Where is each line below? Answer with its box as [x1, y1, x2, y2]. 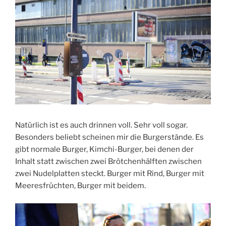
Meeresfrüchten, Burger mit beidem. [15, 181, 146, 191]
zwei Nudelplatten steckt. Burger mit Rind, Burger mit [15, 169, 204, 179]
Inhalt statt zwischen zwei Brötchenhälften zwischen [15, 157, 202, 166]
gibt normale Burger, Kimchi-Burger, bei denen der [15, 145, 194, 154]
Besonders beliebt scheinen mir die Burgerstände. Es [15, 133, 204, 142]
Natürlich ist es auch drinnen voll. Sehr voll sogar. [15, 121, 188, 130]
